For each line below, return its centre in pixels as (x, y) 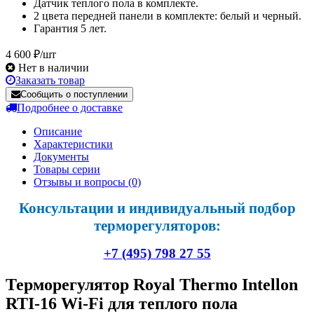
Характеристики (73, 144)
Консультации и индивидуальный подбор (157, 209)
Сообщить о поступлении (74, 95)
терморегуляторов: (157, 226)
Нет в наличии (54, 68)
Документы (61, 157)
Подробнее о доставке (70, 108)
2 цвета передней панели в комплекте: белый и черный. (168, 16)
